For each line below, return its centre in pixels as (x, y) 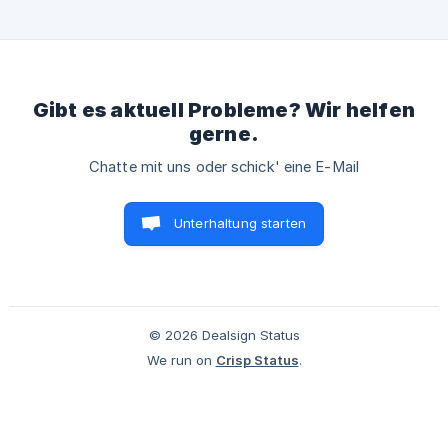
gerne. (224, 134)
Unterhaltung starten (240, 223)
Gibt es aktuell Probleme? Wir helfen (224, 110)
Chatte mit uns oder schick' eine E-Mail (224, 167)
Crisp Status (257, 360)
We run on (179, 360)
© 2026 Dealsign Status (224, 335)
